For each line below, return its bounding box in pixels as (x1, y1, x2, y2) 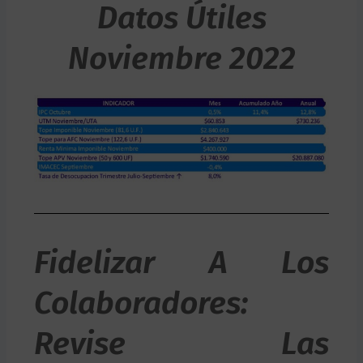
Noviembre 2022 (67, 40, 296, 77)
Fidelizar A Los (33, 243, 330, 281)
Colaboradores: (33, 284, 248, 322)
